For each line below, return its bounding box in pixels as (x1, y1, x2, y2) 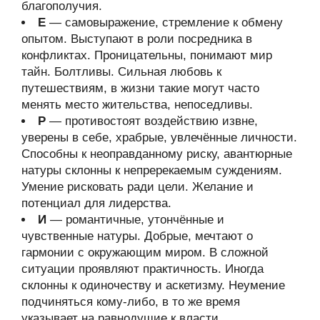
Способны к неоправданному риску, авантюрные (21, 147, 292, 161)
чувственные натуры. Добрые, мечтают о (21, 229, 253, 243)
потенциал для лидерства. (21, 196, 171, 210)
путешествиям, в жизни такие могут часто (21, 81, 259, 95)
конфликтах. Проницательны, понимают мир (21, 49, 272, 62)
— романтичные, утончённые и (46, 213, 224, 226)
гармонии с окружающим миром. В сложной (21, 246, 269, 259)
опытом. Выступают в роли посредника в (21, 32, 252, 46)
